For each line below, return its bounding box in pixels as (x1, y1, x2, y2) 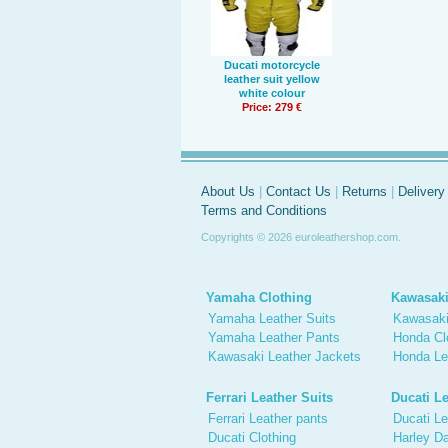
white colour (238, 87, 305, 99)
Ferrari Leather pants (208, 411, 328, 426)
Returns (342, 184, 387, 199)
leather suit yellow (223, 73, 320, 85)
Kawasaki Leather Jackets (208, 349, 361, 364)
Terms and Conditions (201, 203, 327, 218)
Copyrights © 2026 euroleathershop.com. (201, 231, 401, 243)
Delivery (398, 184, 445, 199)
